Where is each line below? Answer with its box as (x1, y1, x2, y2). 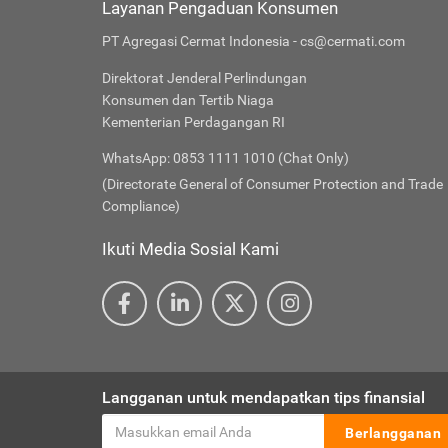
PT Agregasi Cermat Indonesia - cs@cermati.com (102, 33, 405, 50)
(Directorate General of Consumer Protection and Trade (102, 176, 443, 193)
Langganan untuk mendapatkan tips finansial (102, 388, 425, 408)
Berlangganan (345, 425, 441, 442)
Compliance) (102, 198, 180, 215)
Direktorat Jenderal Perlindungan (102, 70, 307, 87)
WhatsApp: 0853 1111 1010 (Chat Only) (102, 150, 349, 167)
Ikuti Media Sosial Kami (102, 239, 279, 260)
